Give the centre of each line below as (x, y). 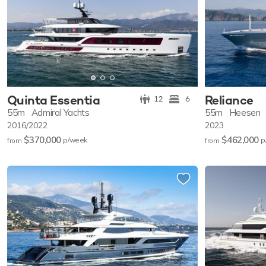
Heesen (245, 113)
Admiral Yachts (60, 113)
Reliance (229, 100)
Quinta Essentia (54, 100)
